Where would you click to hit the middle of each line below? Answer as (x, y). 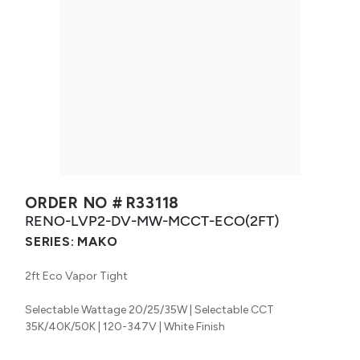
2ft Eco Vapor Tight (76, 276)
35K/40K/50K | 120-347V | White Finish (125, 326)
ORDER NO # (74, 202)
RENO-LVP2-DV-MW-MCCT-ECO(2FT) (152, 220)
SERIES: (50, 241)
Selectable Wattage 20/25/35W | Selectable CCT (149, 309)
